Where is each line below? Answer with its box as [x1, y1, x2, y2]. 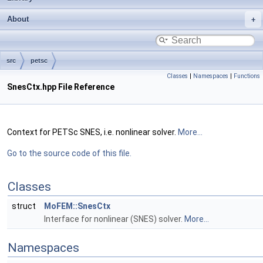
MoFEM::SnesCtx [44, 201, 110, 211]
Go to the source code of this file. [7, 149, 131, 158]
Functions [234, 72, 260, 80]
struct [12, 201, 39, 211]
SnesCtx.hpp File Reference [7, 82, 114, 92]
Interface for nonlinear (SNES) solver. [44, 214, 184, 224]
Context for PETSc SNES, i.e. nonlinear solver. [7, 127, 178, 137]
